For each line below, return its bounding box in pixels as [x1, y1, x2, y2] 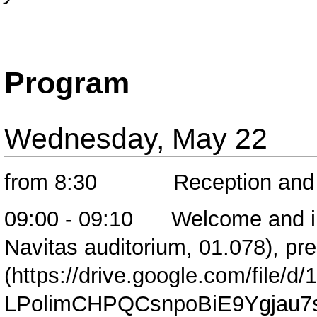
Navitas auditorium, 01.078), [4, 235, 286, 260]
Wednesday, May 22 [4, 122, 268, 155]
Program [4, 66, 130, 100]
